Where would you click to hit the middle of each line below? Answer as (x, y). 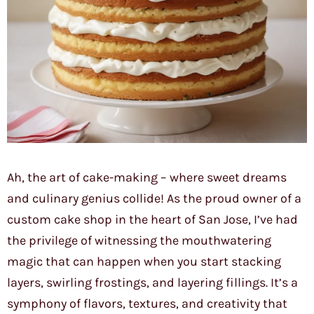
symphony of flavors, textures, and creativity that (147, 304)
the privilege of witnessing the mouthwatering (139, 241)
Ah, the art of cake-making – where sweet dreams (147, 178)
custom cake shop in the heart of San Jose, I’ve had (152, 220)
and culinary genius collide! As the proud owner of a (154, 199)
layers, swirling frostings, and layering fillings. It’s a (152, 283)
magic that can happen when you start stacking (144, 262)
